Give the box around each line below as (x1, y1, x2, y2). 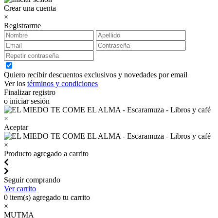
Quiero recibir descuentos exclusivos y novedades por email (4, 70, 187, 79)
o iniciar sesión (4, 96, 50, 105)
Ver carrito (4, 184, 36, 193)
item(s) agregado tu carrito (8, 193, 90, 201)
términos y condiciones (27, 79, 98, 88)
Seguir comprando (4, 175, 60, 184)
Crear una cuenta (4, 3, 56, 12)
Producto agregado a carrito (4, 149, 89, 158)
